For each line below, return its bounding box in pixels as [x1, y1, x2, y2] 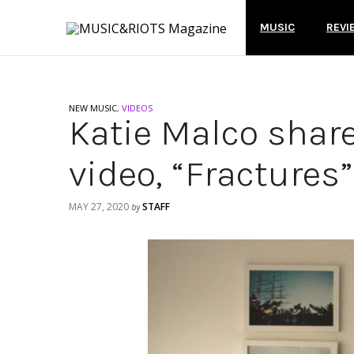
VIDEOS [122, 102, 153, 114]
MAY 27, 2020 [69, 200, 129, 213]
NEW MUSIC [69, 102, 117, 114]
